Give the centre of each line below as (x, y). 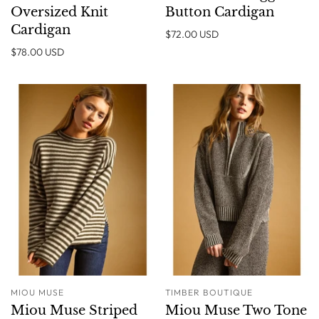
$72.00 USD (192, 34)
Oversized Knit (59, 12)
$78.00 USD (37, 52)
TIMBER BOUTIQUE (209, 292)
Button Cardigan (219, 12)
